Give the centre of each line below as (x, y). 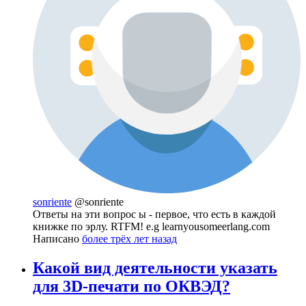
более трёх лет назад (129, 238)
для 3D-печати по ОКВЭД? (131, 286)
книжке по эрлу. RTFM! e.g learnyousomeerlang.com (151, 226)
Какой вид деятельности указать (155, 267)
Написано (57, 238)
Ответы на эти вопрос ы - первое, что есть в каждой (154, 214)
